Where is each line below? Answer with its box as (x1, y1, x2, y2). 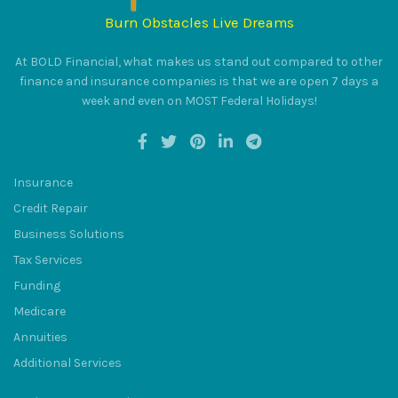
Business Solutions (13, 227, 124, 243)
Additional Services (13, 355, 122, 371)
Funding (13, 278, 60, 294)
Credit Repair (13, 201, 88, 217)
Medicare (13, 304, 66, 320)
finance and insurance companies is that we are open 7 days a (20, 74, 378, 90)
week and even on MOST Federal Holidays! (81, 93, 317, 109)
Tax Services (13, 252, 83, 268)
